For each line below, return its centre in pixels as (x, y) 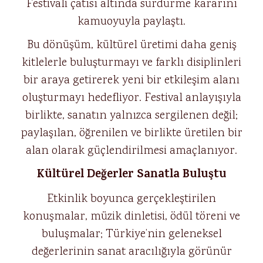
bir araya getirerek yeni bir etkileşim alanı (131, 80)
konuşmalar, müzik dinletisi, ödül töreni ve (131, 217)
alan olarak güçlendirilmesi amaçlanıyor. (131, 151)
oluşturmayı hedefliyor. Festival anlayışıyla (131, 98)
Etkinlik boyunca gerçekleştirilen (131, 199)
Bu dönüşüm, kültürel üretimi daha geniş (131, 45)
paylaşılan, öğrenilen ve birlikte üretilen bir (131, 133)
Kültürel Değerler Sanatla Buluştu (131, 175)
